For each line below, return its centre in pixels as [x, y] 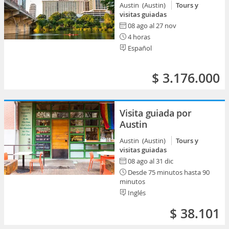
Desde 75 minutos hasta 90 [168, 172]
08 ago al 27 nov [152, 26]
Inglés [136, 193]
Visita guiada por [156, 113]
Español [139, 48]
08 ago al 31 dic [151, 161]
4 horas [138, 37]
